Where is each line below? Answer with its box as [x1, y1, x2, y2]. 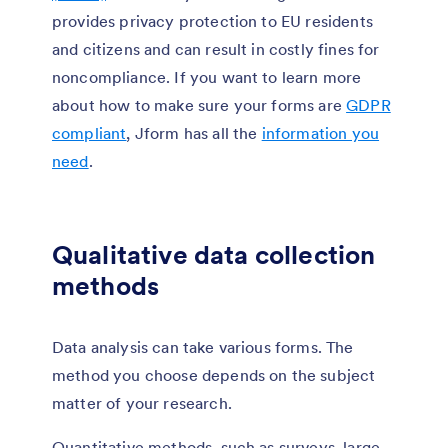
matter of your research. [52, 392, 232, 413]
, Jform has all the [126, 122, 262, 143]
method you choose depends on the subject [52, 364, 376, 385]
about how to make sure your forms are [52, 94, 347, 115]
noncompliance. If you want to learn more [52, 66, 362, 87]
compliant [52, 122, 127, 143]
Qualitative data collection [52, 237, 376, 271]
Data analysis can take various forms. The [52, 336, 354, 357]
